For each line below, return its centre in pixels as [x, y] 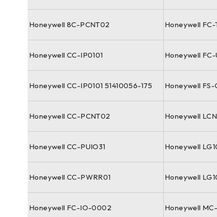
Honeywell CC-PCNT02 [70, 116]
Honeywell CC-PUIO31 [67, 147]
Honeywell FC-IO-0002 [70, 208]
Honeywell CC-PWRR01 [70, 177]
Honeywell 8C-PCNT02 [70, 24]
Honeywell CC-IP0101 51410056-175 [91, 85]
